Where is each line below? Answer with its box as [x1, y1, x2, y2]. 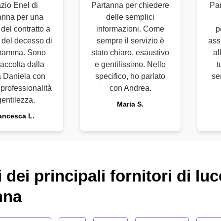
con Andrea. [109, 84, 151, 92]
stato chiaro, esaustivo [91, 48, 169, 57]
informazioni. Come [96, 25, 164, 33]
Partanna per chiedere [91, 1, 169, 9]
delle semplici [106, 13, 154, 21]
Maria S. [117, 100, 144, 108]
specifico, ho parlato [95, 72, 165, 80]
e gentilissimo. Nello [95, 60, 166, 69]
